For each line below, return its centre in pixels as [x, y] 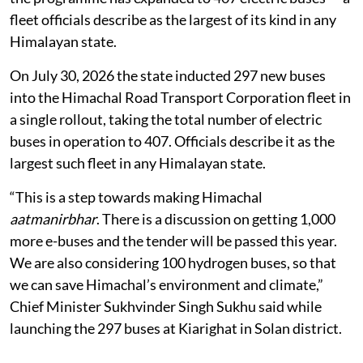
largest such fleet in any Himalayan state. [138, 162]
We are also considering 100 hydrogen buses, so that [173, 262]
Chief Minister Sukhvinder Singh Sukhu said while [166, 306]
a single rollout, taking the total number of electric [166, 119]
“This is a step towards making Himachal [136, 196]
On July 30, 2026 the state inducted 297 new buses [168, 75]
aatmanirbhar [53, 218]
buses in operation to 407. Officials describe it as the [172, 141]
